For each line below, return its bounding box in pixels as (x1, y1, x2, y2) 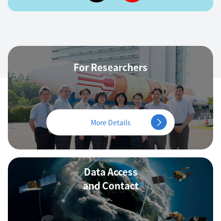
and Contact (82, 178, 139, 192)
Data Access (83, 164, 138, 179)
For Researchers (74, 60, 147, 74)
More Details (90, 117, 131, 127)
